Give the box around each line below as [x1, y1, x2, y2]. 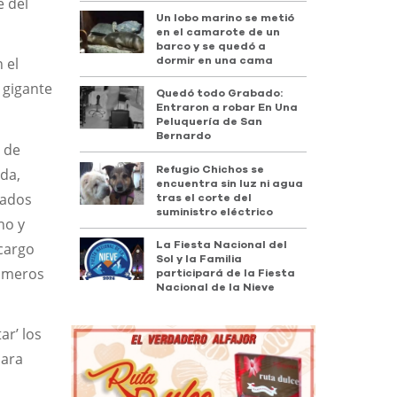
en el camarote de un [156, 26, 281, 37]
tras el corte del [156, 191, 253, 203]
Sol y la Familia [156, 253, 243, 265]
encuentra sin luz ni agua [156, 177, 304, 189]
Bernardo [156, 130, 212, 142]
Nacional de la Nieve [156, 282, 276, 293]
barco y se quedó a [156, 40, 267, 51]
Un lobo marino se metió [156, 12, 295, 23]
